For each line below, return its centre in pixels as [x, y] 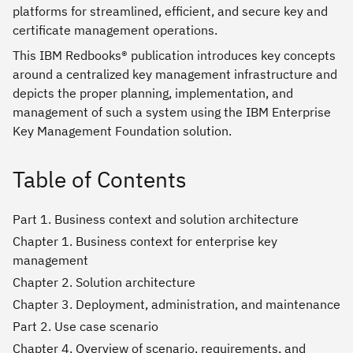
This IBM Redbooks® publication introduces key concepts [174, 55]
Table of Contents [100, 179]
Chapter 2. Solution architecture [104, 282]
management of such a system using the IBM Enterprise [172, 111]
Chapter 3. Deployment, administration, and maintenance [176, 304]
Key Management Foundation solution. [122, 130]
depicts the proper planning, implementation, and [153, 93]
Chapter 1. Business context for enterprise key [145, 241]
